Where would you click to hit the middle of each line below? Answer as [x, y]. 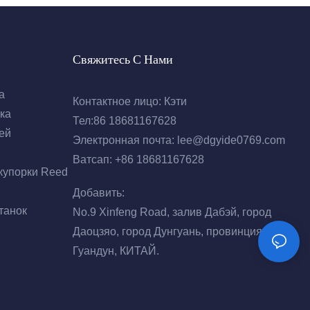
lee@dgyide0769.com [231, 140]
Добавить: [98, 193]
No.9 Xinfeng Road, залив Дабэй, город [172, 212]
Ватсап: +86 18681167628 [138, 160]
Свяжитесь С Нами [122, 60]
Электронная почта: [125, 140]
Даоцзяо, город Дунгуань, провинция [167, 232]
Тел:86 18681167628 [124, 121]
